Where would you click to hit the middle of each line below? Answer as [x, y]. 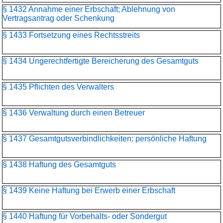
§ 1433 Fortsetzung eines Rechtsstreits [71, 35]
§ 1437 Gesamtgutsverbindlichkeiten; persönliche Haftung [105, 139]
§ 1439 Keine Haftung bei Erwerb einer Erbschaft [89, 190]
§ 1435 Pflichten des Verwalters [58, 87]
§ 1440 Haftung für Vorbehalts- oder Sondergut [85, 216]
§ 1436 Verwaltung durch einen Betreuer [74, 113]
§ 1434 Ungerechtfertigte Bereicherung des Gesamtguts [101, 61]
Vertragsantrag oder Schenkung [58, 18]
